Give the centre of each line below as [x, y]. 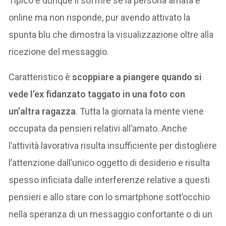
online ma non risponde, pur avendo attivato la [100, 18]
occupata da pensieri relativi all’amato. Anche [98, 129]
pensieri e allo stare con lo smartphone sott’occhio [109, 197]
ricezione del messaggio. [59, 52]
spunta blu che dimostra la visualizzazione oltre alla [111, 35]
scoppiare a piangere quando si [137, 77]
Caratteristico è [41, 77]
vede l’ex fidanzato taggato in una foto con [97, 94]
